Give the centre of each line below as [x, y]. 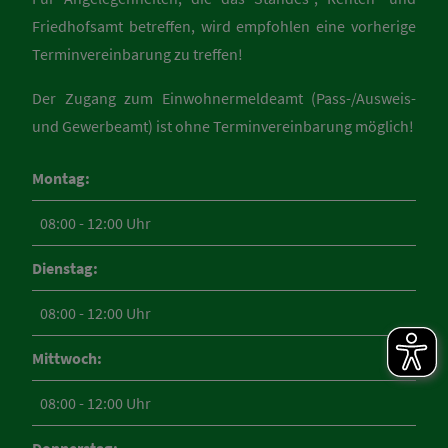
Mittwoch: [67, 358]
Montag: [61, 178]
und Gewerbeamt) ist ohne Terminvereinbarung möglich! [223, 126]
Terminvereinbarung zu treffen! [137, 54]
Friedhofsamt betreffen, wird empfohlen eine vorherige [224, 26]
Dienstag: [65, 268]
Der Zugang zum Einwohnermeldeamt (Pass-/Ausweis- [224, 98]
